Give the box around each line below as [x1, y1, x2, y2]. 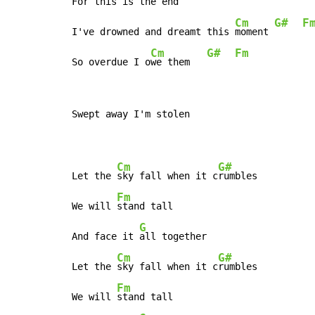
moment [235, 26, 274, 38]
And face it [72, 231, 139, 243]
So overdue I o [72, 56, 150, 68]
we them [150, 56, 207, 68]
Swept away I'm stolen [72, 108, 190, 120]
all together [139, 231, 207, 243]
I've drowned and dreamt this [72, 26, 235, 38]
